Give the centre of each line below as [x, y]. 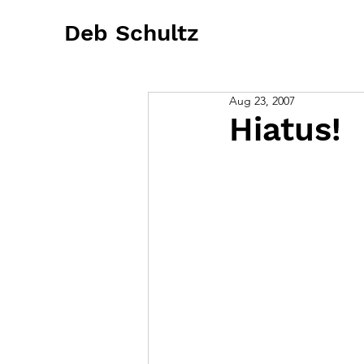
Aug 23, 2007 [262, 101]
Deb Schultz [132, 33]
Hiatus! [285, 130]
